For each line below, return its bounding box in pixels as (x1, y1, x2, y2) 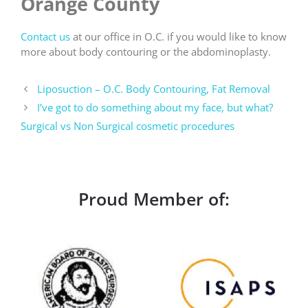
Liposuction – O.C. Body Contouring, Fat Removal (37, 81, 270, 96)
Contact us (21, 29, 70, 43)
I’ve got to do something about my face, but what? (37, 100, 273, 114)
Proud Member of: (78, 186, 230, 210)
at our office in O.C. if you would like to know (70, 29, 287, 43)
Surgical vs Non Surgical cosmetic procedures (21, 118, 234, 133)
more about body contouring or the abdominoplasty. (21, 44, 271, 58)
